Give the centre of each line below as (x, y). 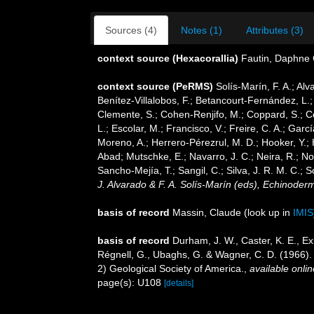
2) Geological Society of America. (171, 268)
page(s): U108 (131, 282)
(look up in (267, 212)
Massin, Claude (207, 212)
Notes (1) (202, 30)
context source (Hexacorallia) (168, 58)
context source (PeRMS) (155, 86)
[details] (179, 283)
